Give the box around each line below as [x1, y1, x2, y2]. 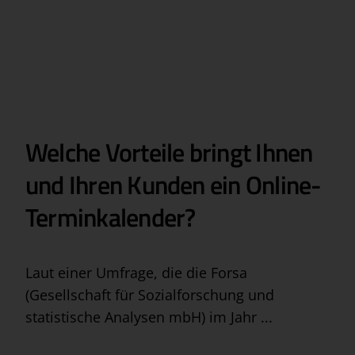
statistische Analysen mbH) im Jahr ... [25, 307, 273, 327]
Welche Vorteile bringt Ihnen [25, 133, 313, 172]
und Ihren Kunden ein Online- [25, 166, 321, 204]
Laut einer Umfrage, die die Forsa [25, 263, 247, 283]
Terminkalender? [25, 198, 196, 237]
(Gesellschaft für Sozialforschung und [25, 285, 274, 305]
